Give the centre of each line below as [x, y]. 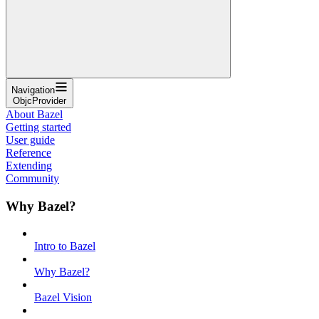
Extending [29, 165]
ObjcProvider [40, 100]
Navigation [33, 90]
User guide [30, 140]
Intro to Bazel [65, 246]
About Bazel [34, 114]
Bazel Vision [63, 298]
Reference [28, 152]
